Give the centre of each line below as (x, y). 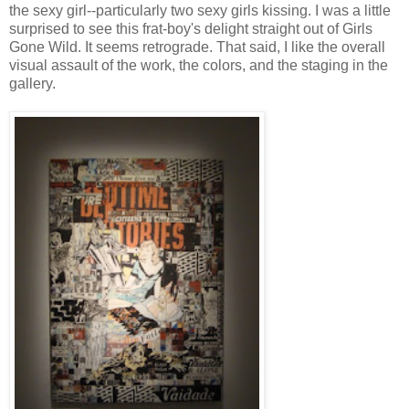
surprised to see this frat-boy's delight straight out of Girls (191, 28)
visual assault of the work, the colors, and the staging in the (199, 65)
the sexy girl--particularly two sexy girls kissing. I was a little (200, 10)
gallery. (32, 83)
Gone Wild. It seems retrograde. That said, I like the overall (197, 47)
